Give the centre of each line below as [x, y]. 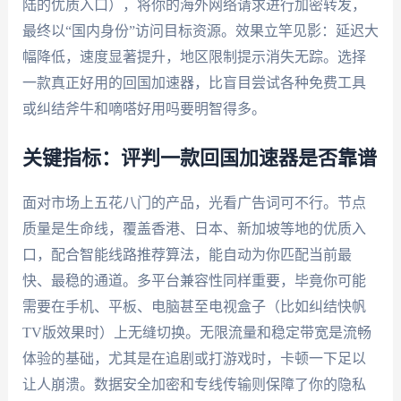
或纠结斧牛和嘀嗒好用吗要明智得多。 [144, 109]
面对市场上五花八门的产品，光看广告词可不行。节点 [194, 202]
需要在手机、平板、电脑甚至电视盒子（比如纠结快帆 [194, 306]
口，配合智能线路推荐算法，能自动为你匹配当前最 [187, 254]
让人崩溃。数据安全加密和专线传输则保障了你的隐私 [194, 384]
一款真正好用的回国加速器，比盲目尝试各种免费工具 [194, 83]
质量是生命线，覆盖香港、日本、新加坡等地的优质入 [194, 228]
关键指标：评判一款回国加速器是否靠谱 [199, 158]
